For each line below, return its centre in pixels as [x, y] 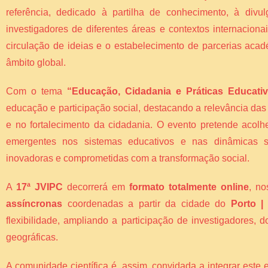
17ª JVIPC [40, 187]
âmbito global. [36, 63]
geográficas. [32, 237]
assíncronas [34, 204]
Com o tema [36, 92]
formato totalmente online [189, 187]
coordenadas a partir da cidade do [147, 204]
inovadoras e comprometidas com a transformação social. [128, 159]
